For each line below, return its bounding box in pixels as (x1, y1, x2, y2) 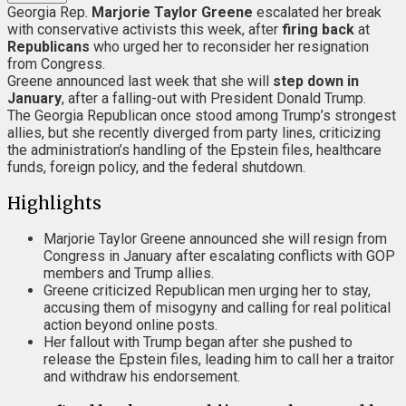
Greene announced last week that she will (7, 72, 273, 90)
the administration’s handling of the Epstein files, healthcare (7, 140, 382, 159)
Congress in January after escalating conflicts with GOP (43, 247, 395, 266)
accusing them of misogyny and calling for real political (43, 299, 391, 317)
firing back (282, 20, 354, 38)
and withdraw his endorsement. (43, 368, 240, 386)
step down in (273, 72, 359, 90)
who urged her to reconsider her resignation (90, 37, 369, 55)
